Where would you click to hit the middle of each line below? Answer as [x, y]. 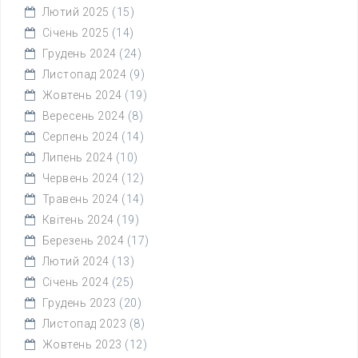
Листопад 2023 [84, 324]
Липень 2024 [77, 157]
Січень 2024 [75, 282]
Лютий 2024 [76, 261]
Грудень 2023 [79, 303]
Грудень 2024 [79, 54]
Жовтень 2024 [82, 95]
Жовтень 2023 [82, 344]
